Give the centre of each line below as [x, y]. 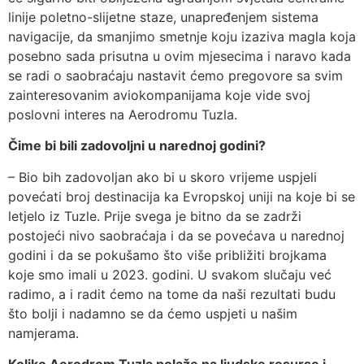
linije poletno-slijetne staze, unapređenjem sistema [163, 17]
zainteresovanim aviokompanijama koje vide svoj [159, 95]
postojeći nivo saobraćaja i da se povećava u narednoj [176, 235]
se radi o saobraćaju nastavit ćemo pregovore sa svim [175, 76]
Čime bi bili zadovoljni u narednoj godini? [137, 146]
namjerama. [43, 333]
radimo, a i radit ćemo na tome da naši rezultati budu [172, 294]
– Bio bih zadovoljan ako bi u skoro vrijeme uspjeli [162, 177]
